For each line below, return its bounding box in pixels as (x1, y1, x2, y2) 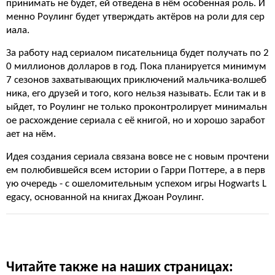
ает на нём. (6, 129, 56, 139)
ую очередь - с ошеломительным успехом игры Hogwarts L (6, 179, 266, 189)
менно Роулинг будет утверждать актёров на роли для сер (6, 12, 265, 22)
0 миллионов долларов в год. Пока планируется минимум (6, 61, 266, 72)
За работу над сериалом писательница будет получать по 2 (6, 48, 269, 58)
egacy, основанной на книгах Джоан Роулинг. (6, 192, 204, 203)
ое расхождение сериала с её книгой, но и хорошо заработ (6, 115, 265, 126)
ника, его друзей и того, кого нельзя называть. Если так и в (6, 88, 266, 99)
